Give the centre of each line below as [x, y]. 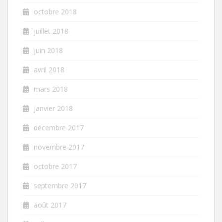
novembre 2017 [59, 147]
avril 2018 [49, 69]
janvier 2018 [53, 108]
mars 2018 [51, 89]
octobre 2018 [55, 11]
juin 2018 [48, 50]
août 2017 [50, 205]
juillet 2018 [51, 31]
